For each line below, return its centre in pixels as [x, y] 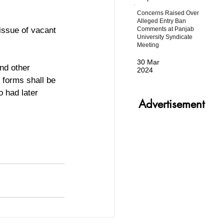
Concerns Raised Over [168, 13]
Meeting [148, 45]
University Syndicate [165, 37]
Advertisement [171, 104]
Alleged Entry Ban [162, 21]
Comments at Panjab [166, 29]
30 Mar [148, 62]
